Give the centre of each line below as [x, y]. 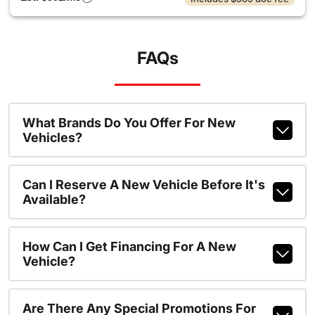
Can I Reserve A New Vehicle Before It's [143, 185]
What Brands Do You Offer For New [129, 123]
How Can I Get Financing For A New [129, 246]
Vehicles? [52, 137]
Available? [54, 199]
